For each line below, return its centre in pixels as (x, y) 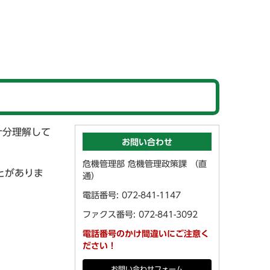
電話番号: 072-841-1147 (132, 195)
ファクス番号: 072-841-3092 (140, 215)
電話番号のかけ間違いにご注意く (146, 234)
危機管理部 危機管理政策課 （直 (145, 164)
